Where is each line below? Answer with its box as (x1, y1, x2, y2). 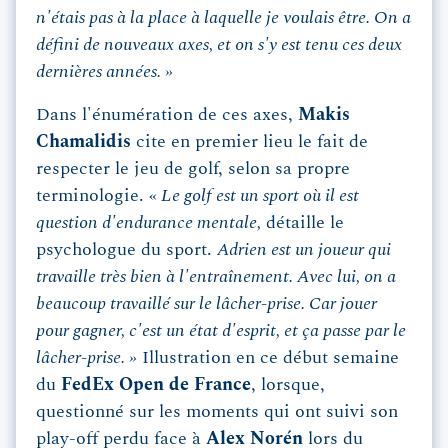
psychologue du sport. (36, 241, 217, 260)
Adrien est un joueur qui (217, 241, 391, 260)
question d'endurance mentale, (36, 214, 261, 233)
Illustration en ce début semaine (137, 349, 399, 368)
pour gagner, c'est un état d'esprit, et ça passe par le (36, 322, 406, 341)
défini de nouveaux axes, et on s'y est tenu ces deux (36, 36, 402, 55)
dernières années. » (36, 63, 173, 82)
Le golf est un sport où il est (157, 187, 359, 206)
